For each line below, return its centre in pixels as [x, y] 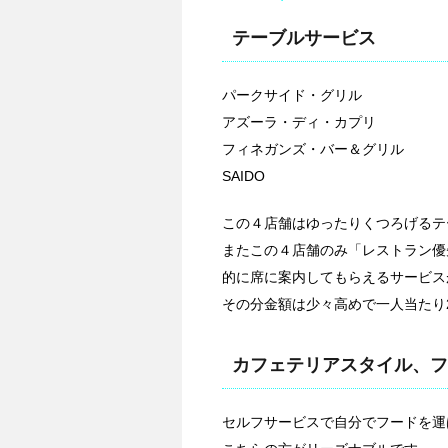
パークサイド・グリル [292, 95]
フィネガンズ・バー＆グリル [313, 149]
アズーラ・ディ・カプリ [299, 122]
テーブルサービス [304, 38]
